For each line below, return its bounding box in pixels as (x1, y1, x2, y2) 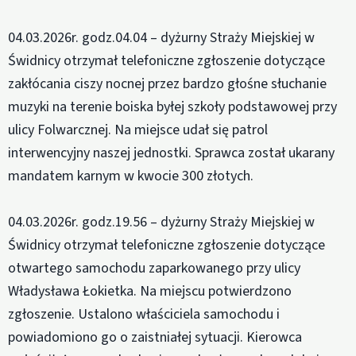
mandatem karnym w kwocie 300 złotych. (8, 166, 253, 187)
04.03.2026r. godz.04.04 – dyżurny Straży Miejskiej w (8, 28, 315, 48)
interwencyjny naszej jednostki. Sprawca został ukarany (8, 143, 335, 164)
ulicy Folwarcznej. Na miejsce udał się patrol (8, 120, 268, 141)
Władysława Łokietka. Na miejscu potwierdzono (8, 281, 292, 302)
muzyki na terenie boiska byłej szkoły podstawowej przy (8, 97, 337, 118)
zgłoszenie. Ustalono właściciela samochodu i (8, 304, 280, 325)
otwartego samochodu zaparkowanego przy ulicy (8, 258, 300, 279)
